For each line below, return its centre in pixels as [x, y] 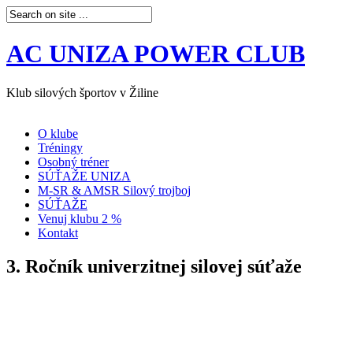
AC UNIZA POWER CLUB [156, 54]
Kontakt [58, 232]
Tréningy [60, 147]
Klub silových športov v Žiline [82, 92]
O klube [58, 133]
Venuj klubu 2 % [80, 218]
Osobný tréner [73, 162]
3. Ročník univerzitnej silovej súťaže [154, 266]
